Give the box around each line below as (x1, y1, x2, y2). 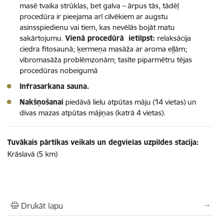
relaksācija (155, 33, 191, 43)
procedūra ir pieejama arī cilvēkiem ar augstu (20, 12, 168, 22)
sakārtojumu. (20, 33, 65, 43)
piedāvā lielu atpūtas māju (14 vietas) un (63, 97, 196, 107)
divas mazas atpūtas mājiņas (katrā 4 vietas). (20, 108, 165, 118)
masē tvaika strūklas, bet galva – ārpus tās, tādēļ (20, 1, 179, 11)
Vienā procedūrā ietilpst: (65, 33, 155, 43)
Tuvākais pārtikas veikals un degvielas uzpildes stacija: (7, 137, 199, 147)
